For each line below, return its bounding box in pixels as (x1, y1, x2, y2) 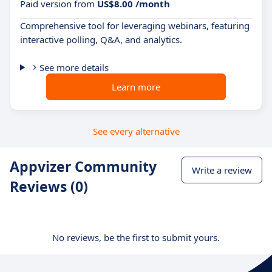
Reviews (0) (10, 177, 88, 196)
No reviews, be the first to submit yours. (52, 231, 220, 243)
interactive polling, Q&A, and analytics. (20, 33, 182, 46)
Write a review (192, 164, 252, 176)
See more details (39, 61, 109, 73)
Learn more (112, 81, 160, 93)
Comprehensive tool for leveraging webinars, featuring (20, 19, 250, 32)
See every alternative (92, 125, 180, 137)
